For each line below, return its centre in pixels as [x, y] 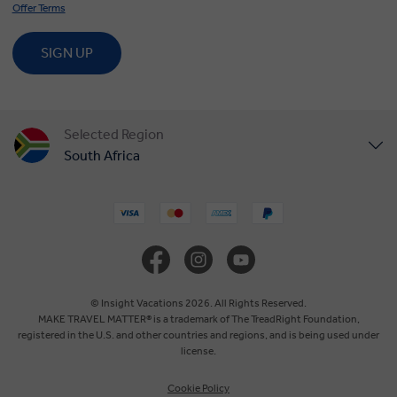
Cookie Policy [198, 388]
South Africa [102, 155]
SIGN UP [66, 52]
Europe [86, 342]
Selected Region [114, 134]
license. [198, 350]
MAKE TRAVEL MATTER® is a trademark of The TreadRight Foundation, [198, 319]
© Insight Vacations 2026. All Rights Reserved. [198, 303]
